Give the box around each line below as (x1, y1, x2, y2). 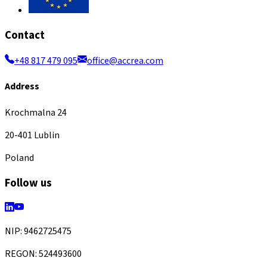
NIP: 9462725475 (5, 224, 72, 238)
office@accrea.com (87, 54, 163, 67)
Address (5, 80, 39, 94)
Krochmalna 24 (5, 105, 67, 119)
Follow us (5, 175, 52, 191)
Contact (5, 27, 45, 44)
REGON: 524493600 (5, 247, 82, 260)
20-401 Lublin (5, 128, 60, 142)
